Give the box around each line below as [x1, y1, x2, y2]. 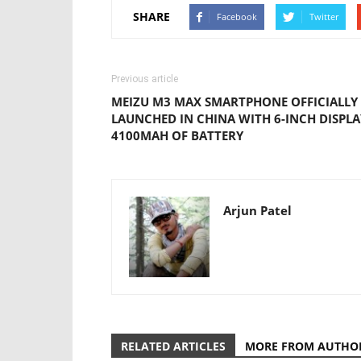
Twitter [309, 10, 338, 23]
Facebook [217, 10, 257, 23]
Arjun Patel [223, 201, 292, 218]
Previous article [111, 73, 178, 85]
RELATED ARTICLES [121, 338, 226, 354]
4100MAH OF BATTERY [111, 127, 243, 143]
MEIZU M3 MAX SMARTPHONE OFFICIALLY [111, 93, 358, 110]
